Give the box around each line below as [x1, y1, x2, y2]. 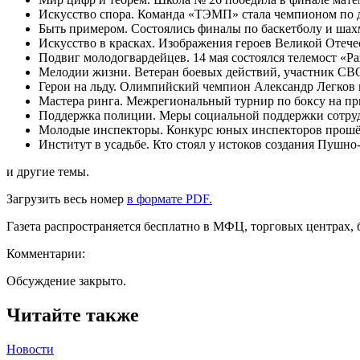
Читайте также [6, 304, 139, 325]
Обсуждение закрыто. [6, 273, 126, 288]
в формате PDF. [127, 191, 212, 206]
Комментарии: [6, 246, 85, 260]
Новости [6, 342, 54, 356]
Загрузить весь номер [6, 191, 127, 206]
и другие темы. [6, 164, 89, 178]
